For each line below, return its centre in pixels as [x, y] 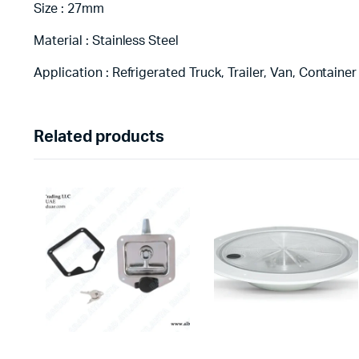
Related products [99, 137]
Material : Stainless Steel [107, 40]
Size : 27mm [69, 8]
